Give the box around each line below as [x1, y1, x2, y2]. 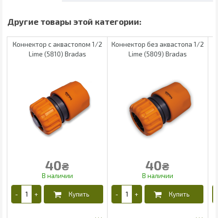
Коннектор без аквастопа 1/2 [111, 40, 204, 49]
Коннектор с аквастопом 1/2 [12, 40, 102, 49]
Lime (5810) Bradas [28, 50, 86, 58]
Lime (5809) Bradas [128, 50, 187, 58]
